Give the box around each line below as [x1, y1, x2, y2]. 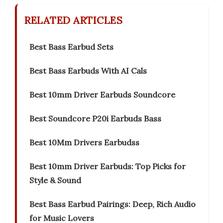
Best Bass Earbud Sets [29, 42, 113, 52]
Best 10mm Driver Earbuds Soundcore [29, 90, 175, 100]
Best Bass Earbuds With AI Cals [29, 66, 147, 76]
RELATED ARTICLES [24, 14, 122, 27]
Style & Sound [29, 175, 81, 186]
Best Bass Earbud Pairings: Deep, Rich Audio [29, 199, 196, 210]
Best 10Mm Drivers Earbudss [29, 137, 139, 148]
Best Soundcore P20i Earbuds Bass [29, 113, 161, 124]
